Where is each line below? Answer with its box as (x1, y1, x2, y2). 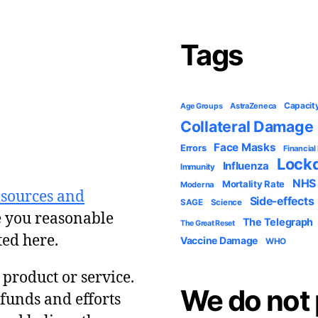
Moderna (180, 179, 215, 190)
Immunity (180, 161, 215, 172)
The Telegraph (242, 215, 314, 228)
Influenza (222, 158, 270, 172)
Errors (180, 141, 207, 153)
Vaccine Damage (180, 234, 258, 246)
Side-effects (249, 194, 314, 208)
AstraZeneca (230, 100, 277, 111)
